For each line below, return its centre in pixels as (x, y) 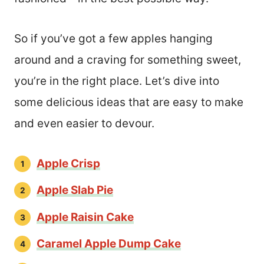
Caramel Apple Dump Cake (109, 244)
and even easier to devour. (84, 123)
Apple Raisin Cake (85, 217)
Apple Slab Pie (75, 190)
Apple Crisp (68, 163)
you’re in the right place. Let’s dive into (117, 81)
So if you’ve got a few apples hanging (113, 38)
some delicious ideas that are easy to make (129, 102)
